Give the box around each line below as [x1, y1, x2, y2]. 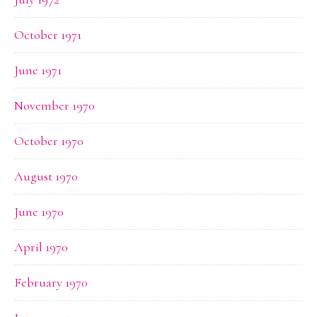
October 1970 [14, 133, 83, 149]
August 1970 [14, 168, 78, 184]
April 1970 [14, 239, 68, 255]
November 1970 [14, 98, 95, 113]
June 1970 [14, 204, 64, 219]
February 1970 [14, 275, 88, 290]
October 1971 [14, 27, 81, 42]
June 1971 [14, 62, 62, 78]
